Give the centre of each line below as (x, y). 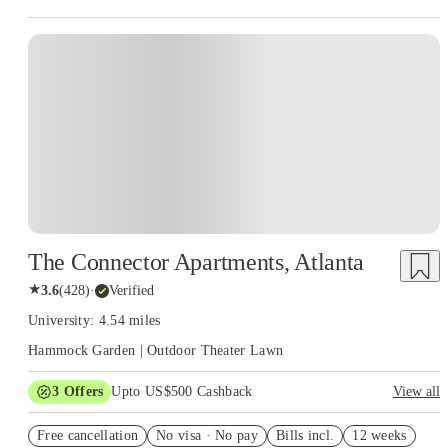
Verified (131, 290)
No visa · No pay (207, 435)
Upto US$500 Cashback (182, 391)
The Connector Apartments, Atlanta (196, 262)
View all (416, 391)
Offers (81, 391)
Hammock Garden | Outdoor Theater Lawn (156, 350)
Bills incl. (305, 435)
